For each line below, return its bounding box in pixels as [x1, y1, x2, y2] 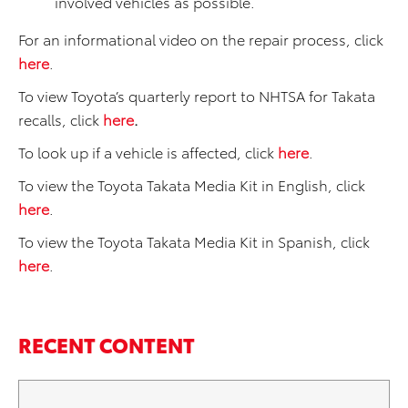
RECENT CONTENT [18, 330, 195, 358]
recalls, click [18, 108, 103, 129]
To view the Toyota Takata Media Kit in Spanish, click [18, 230, 370, 251]
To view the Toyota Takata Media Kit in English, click [18, 174, 365, 195]
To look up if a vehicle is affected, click [18, 141, 278, 162]
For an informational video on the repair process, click [18, 28, 383, 49]
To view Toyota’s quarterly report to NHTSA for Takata [18, 85, 375, 106]
